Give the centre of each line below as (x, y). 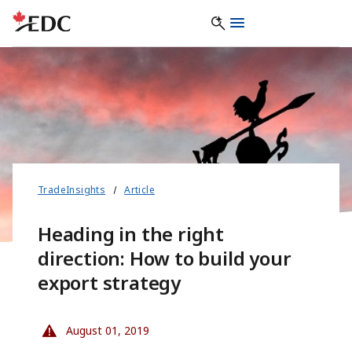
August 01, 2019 (106, 331)
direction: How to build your (165, 258)
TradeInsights (72, 190)
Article (140, 190)
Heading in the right (131, 234)
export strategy (110, 283)
